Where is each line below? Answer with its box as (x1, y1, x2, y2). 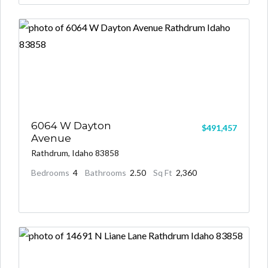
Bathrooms (85, 167, 126, 178)
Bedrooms (31, 167, 69, 178)
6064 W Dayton (31, 119, 111, 132)
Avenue (31, 132, 71, 144)
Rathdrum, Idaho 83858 (31, 147, 119, 158)
